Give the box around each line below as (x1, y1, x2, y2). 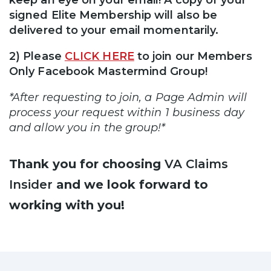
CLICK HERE (64, 49, 134, 63)
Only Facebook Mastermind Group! (9, 64, 207, 78)
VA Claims (165, 156, 228, 171)
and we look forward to (53, 177, 208, 192)
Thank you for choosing (9, 156, 165, 171)
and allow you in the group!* (9, 120, 166, 134)
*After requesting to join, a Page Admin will (9, 90, 247, 104)
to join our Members (134, 49, 252, 63)
